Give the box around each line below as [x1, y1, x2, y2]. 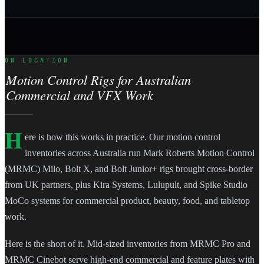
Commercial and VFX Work [5, 86, 153, 104]
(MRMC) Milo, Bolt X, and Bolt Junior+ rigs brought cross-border [5, 164, 253, 174]
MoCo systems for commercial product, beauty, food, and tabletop [5, 196, 250, 206]
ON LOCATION [5, 55, 70, 64]
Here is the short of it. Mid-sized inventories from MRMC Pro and [5, 238, 250, 249]
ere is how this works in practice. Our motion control [24, 132, 220, 143]
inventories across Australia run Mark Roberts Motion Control [24, 148, 255, 159]
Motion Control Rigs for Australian [5, 71, 191, 89]
